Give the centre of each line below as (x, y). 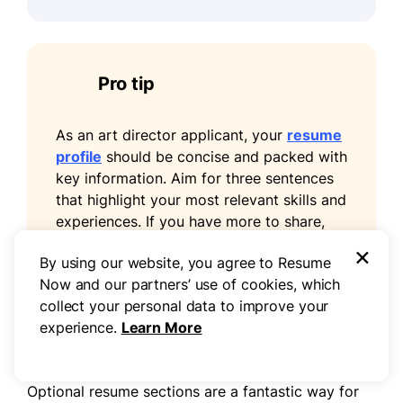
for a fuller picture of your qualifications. (194, 264)
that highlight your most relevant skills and (201, 199)
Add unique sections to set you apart (191, 355)
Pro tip (126, 83)
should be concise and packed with (224, 156)
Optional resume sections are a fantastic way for (193, 391)
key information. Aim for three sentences (195, 178)
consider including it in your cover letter (192, 242)
